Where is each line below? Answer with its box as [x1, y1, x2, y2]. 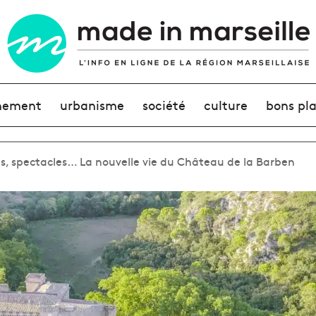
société [142, 96, 186, 114]
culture [204, 96, 248, 114]
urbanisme [59, 96, 124, 114]
